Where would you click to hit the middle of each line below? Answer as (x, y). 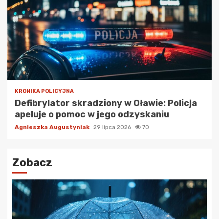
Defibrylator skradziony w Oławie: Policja (106, 103)
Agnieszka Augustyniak (53, 127)
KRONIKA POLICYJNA (44, 91)
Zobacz (32, 163)
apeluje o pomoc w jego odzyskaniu (92, 115)
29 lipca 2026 (113, 127)
